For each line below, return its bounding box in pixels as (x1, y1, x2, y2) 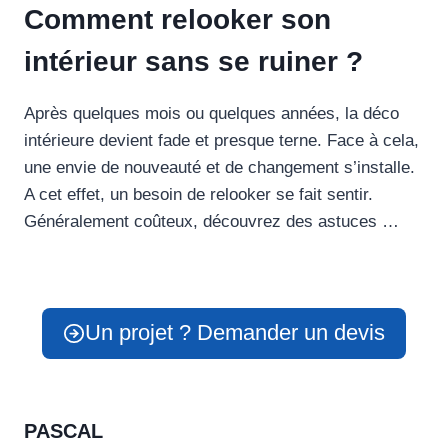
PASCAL (24, 420, 103, 443)
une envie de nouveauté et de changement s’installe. (24, 157, 415, 177)
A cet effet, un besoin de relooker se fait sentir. (24, 184, 373, 204)
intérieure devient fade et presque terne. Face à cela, (24, 130, 419, 150)
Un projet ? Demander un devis (84, 320, 385, 346)
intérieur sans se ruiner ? (24, 45, 363, 77)
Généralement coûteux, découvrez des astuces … (24, 211, 399, 231)
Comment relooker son (24, 3, 331, 35)
